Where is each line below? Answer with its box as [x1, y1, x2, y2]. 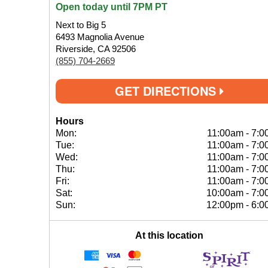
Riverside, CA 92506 [56, 44, 136, 54]
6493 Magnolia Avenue [56, 32, 144, 42]
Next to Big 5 [56, 20, 106, 30]
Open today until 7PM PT [56, 2, 167, 12]
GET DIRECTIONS [115, 82, 220, 99]
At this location [135, 230, 203, 240]
